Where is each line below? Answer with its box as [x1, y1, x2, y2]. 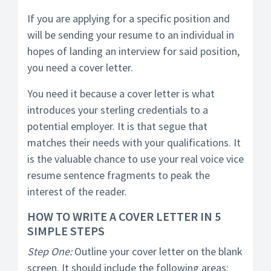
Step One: [27, 244, 72, 258]
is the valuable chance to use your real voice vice [27, 152, 244, 166]
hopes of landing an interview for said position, [27, 44, 240, 58]
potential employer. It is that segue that [27, 119, 207, 133]
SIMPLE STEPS [27, 223, 105, 238]
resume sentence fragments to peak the [27, 168, 210, 182]
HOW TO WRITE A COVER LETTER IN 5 [27, 209, 221, 224]
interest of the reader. [27, 184, 127, 198]
